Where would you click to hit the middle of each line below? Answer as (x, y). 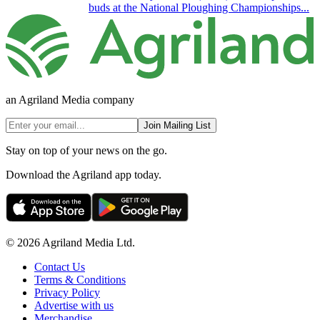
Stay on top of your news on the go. (86, 150)
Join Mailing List (177, 125)
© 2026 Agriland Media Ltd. (70, 242)
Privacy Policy (67, 292)
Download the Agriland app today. (84, 174)
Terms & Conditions (80, 279)
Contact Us (60, 266)
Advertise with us (74, 305)
